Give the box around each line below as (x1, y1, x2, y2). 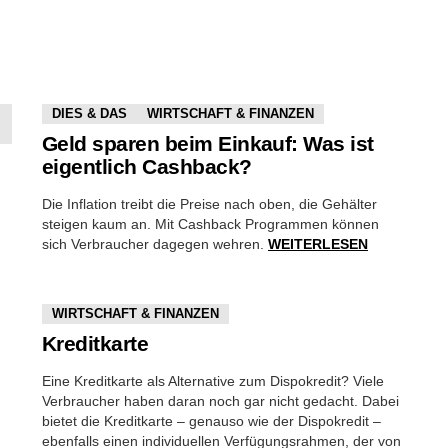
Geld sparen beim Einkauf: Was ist (42, 132, 374, 155)
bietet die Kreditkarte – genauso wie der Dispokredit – (42, 413, 381, 429)
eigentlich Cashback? (42, 155, 252, 178)
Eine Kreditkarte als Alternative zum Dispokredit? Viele (42, 373, 384, 389)
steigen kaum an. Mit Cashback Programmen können (42, 216, 379, 232)
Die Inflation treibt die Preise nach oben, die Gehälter (42, 196, 377, 212)
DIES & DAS (52, 106, 127, 121)
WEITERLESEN (268, 236, 368, 252)
